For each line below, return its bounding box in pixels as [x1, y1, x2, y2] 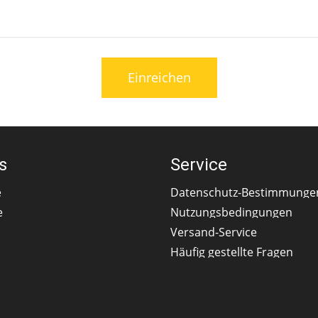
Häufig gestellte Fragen [170, 244, 293, 261]
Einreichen [127, 69, 191, 87]
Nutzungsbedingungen [170, 204, 292, 221]
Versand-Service [170, 224, 257, 241]
